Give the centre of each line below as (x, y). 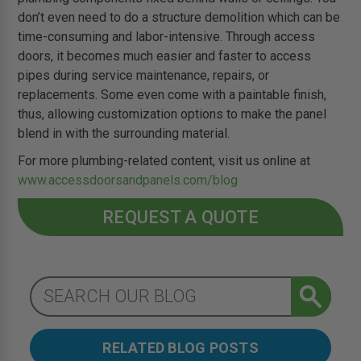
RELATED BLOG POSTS (180, 347)
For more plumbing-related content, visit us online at (164, 160)
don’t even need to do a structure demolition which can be (179, 17)
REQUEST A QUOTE (180, 217)
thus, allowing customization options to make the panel (172, 114)
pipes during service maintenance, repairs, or (144, 75)
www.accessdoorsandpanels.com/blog (128, 180)
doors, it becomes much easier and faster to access (165, 56)
